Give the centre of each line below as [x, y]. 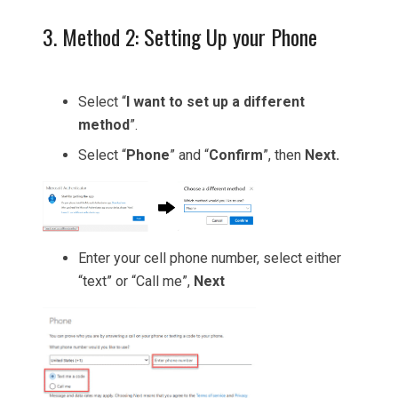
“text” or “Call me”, [136, 281]
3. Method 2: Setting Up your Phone [180, 37]
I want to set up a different [215, 102]
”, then [284, 155]
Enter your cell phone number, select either [210, 258]
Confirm [236, 155]
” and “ [189, 155]
